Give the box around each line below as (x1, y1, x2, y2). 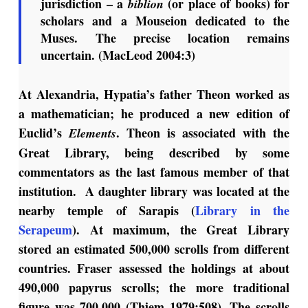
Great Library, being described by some (18, 144, 290, 162)
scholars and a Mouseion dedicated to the (41, 12, 290, 30)
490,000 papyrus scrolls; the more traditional (18, 278, 290, 297)
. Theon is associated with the (115, 124, 290, 142)
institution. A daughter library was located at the (18, 182, 290, 201)
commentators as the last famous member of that (18, 163, 290, 181)
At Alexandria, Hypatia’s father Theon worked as (18, 85, 290, 104)
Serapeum (18, 221, 72, 239)
